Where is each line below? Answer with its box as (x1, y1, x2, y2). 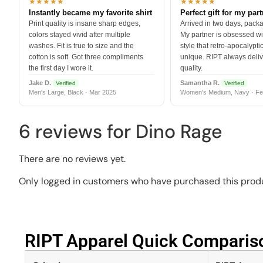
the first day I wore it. (29, 64, 93, 73)
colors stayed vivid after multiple (29, 31, 130, 39)
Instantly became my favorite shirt (29, 8, 152, 18)
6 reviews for (19, 119, 136, 144)
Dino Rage (136, 119, 222, 144)
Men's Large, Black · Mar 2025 (29, 89, 116, 96)
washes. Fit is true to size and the (29, 42, 134, 50)
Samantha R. (180, 79, 220, 87)
